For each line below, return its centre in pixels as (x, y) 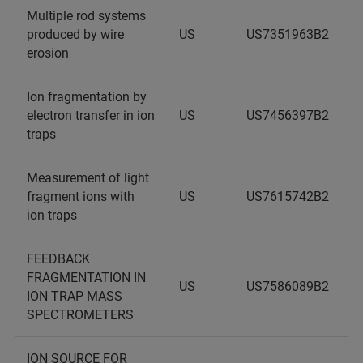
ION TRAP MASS (75, 296)
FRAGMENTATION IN (86, 278)
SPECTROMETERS (80, 315)
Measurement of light (88, 178)
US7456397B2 (288, 115)
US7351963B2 (288, 34)
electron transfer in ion (91, 115)
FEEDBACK (58, 259)
